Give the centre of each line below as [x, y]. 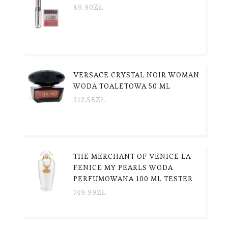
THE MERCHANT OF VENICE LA [132, 156]
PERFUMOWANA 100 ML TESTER [133, 178]
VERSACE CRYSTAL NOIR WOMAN [136, 75]
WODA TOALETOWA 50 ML [122, 86]
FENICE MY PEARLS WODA [123, 167]
